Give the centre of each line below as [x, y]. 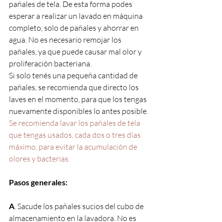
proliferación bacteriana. [50, 63]
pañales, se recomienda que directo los [75, 87]
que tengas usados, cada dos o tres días [76, 135]
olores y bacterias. [40, 158]
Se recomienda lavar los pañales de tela [75, 123]
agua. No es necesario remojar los [66, 39]
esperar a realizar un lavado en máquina [77, 16]
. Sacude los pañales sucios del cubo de [80, 206]
